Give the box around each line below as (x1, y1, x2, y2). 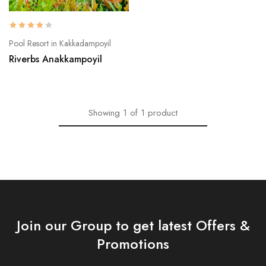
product (148, 106, 178, 119)
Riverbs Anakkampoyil (9, 52, 102, 66)
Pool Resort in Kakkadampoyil (9, 37, 111, 49)
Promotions (97, 233, 169, 255)
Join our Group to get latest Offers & (16, 215, 250, 236)
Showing (88, 106, 120, 119)
